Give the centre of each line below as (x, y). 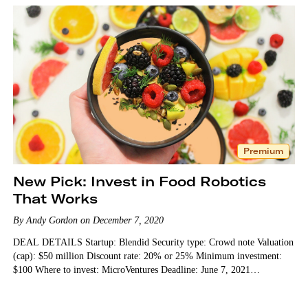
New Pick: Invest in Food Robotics (139, 181)
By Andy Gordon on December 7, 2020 (88, 220)
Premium (264, 151)
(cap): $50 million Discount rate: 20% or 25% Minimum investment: (147, 256)
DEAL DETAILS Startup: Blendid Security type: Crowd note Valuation (153, 242)
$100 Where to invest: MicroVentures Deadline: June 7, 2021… (136, 269)
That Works (55, 198)
